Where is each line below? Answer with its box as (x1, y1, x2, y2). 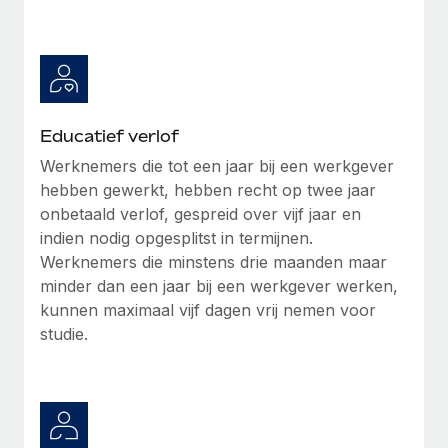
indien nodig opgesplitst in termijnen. (40, 227, 313, 248)
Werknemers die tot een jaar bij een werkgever (40, 155, 394, 176)
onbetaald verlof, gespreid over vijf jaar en (40, 203, 361, 224)
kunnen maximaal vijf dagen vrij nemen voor (40, 299, 376, 320)
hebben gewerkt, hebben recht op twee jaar (40, 179, 376, 200)
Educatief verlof (40, 125, 179, 146)
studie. (40, 323, 88, 344)
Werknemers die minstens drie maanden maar (40, 251, 387, 272)
